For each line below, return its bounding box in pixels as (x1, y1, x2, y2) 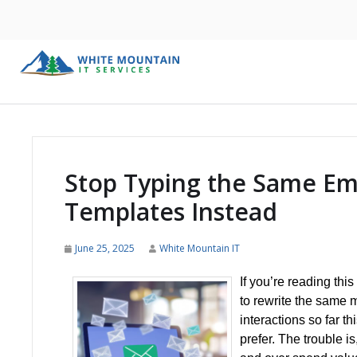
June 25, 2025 (75, 241, 135, 255)
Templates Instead (65, 195, 277, 228)
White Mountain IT (159, 241, 240, 255)
